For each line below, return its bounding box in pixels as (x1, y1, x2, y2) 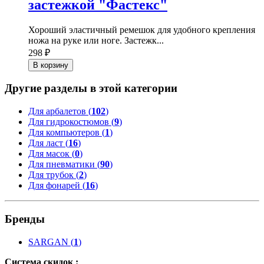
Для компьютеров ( (28, 127, 105, 138)
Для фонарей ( (28, 180, 85, 191)
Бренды (5, 212, 45, 225)
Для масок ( (28, 148, 75, 159)
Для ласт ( (28, 138, 68, 148)
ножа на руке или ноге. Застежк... (28, 35, 164, 45)
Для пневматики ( (28, 159, 100, 170)
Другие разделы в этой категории (5, 82, 177, 95)
